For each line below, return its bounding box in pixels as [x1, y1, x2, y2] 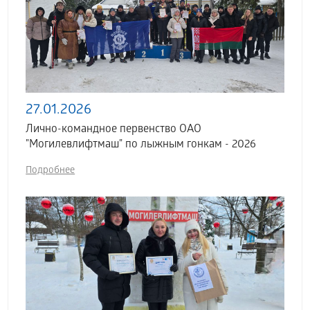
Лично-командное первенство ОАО [26, 123, 202, 136]
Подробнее [26, 165, 75, 177]
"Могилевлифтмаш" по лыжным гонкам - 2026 [26, 138, 257, 152]
